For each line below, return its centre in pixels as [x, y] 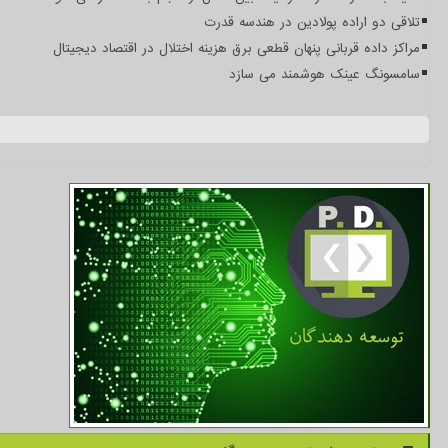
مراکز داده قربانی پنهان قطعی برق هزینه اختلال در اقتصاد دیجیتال [236, 48]
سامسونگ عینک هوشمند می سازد [324, 74]
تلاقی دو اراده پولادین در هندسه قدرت [312, 22]
